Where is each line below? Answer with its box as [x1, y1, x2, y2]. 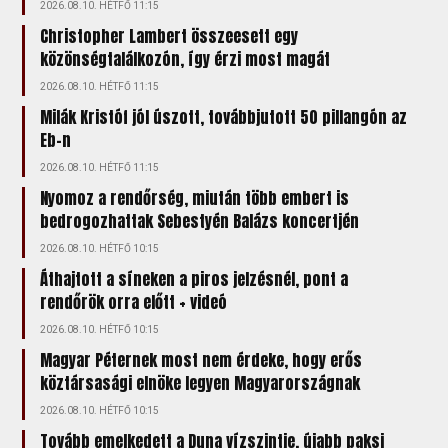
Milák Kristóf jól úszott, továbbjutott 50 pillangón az [40, 105, 408, 129]
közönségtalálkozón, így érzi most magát [40, 47, 331, 71]
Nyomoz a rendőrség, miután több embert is [40, 186, 350, 210]
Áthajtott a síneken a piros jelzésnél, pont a [40, 267, 349, 291]
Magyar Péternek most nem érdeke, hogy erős [40, 348, 363, 372]
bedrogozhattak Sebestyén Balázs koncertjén [40, 209, 360, 233]
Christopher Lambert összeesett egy [40, 24, 299, 48]
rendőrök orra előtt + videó [40, 290, 228, 314]
